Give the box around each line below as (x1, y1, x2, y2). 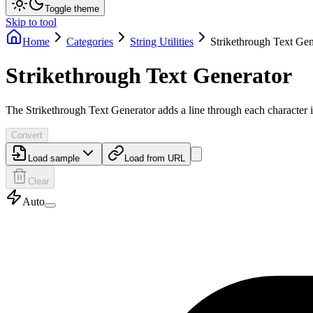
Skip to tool (6, 16, 57, 28)
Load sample (28, 152, 80, 163)
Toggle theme (45, 3, 99, 14)
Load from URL (124, 152, 185, 163)
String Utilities (130, 36, 194, 48)
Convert (11, 129, 43, 140)
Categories (66, 36, 113, 48)
